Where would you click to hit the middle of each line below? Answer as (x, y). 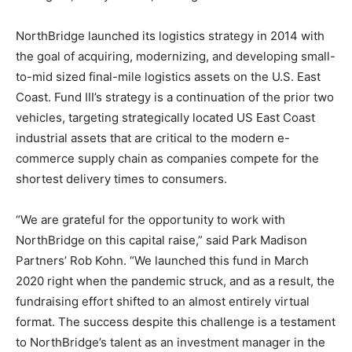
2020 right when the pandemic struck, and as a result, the (175, 280)
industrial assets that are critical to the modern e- (153, 137)
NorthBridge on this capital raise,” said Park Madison (161, 240)
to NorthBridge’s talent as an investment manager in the (170, 342)
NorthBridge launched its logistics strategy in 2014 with (170, 35)
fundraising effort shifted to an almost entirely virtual (163, 301)
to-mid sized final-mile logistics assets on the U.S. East (168, 76)
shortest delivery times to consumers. (121, 178)
